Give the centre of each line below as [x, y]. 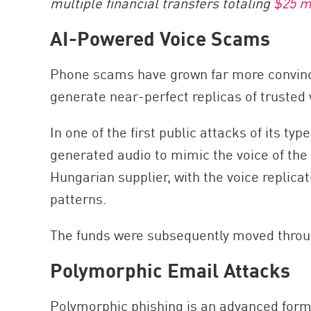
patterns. [78, 198]
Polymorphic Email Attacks [170, 269]
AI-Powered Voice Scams [160, 37]
